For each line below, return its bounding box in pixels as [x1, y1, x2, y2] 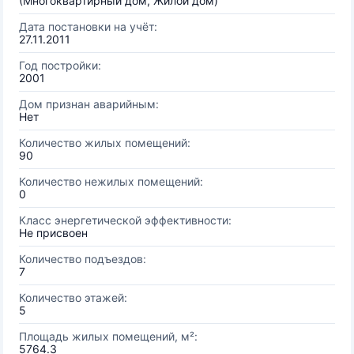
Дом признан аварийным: [19, 97, 159, 111]
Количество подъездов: [19, 252, 146, 265]
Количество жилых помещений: [19, 136, 190, 149]
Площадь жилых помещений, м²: [19, 330, 198, 343]
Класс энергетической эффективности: [19, 213, 232, 227]
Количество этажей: [19, 291, 127, 304]
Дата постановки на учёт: [19, 20, 157, 33]
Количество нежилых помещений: [19, 175, 203, 188]
